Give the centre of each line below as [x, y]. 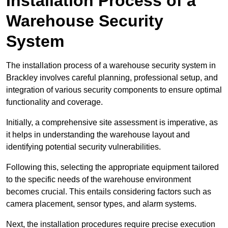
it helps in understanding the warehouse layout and [98, 135]
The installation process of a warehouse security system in [111, 66]
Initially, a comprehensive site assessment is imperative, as [112, 123]
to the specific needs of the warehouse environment [98, 180]
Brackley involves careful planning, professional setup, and [112, 78]
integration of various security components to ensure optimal [114, 90]
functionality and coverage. [54, 102]
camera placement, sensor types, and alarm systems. [101, 204]
